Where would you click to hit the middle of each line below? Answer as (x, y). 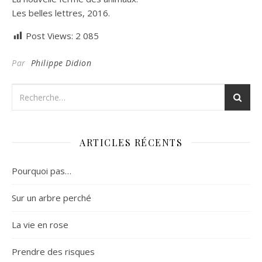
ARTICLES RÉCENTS (131, 142)
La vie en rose (40, 224)
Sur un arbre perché (51, 197)
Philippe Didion (61, 63)
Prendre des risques (53, 251)
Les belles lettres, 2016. (61, 13)
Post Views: (49, 35)
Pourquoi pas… (42, 170)
